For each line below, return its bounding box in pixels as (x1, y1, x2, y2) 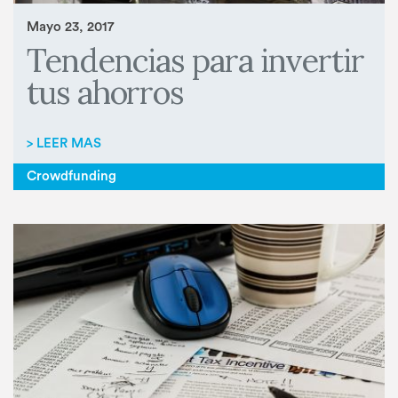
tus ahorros (27, 72, 185, 114)
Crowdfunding (27, 169, 116, 183)
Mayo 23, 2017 (27, 20, 114, 34)
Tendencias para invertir (27, 40, 365, 82)
